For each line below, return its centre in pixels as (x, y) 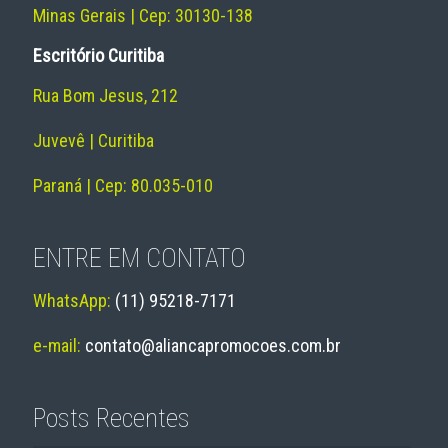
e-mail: (59, 346)
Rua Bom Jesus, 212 (105, 96)
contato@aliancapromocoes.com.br (213, 346)
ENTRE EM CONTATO (139, 258)
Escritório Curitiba (98, 56)
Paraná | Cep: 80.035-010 (123, 186)
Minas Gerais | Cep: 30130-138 (143, 16)
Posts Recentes (111, 418)
